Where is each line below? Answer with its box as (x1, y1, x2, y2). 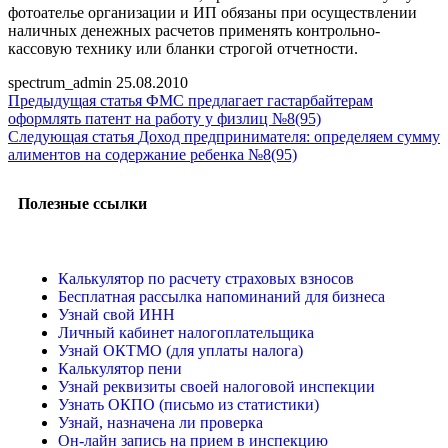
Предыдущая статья (8, 91, 142, 109)
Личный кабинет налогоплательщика (58, 324, 314, 342)
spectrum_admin (8, 73, 112, 91)
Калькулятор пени (58, 360, 182, 378)
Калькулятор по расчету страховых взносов (58, 270, 354, 288)
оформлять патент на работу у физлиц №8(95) (8, 109, 321, 127)
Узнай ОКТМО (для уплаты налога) (58, 342, 303, 360)
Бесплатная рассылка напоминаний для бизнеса (58, 288, 385, 306)
